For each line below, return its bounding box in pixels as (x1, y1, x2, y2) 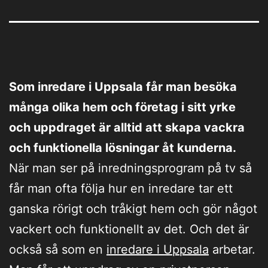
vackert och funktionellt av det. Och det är (9, 221, 249, 236)
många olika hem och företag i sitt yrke (9, 99, 236, 114)
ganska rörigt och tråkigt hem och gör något (9, 201, 257, 216)
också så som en (9, 242, 106, 257)
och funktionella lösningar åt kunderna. (9, 140, 236, 155)
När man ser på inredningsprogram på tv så (9, 160, 252, 175)
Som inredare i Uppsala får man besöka (9, 79, 237, 94)
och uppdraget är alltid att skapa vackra (9, 120, 245, 135)
